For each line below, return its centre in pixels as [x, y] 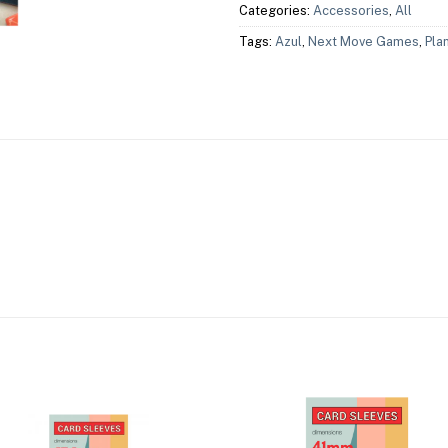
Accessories [351, 10]
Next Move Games [363, 41]
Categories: [276, 10]
